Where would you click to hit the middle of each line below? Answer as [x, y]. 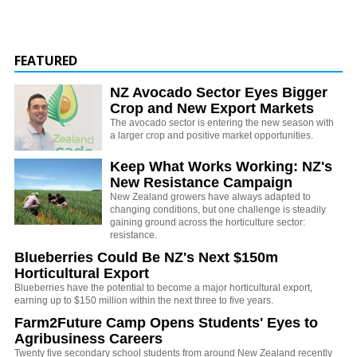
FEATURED [46, 61]
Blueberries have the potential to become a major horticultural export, [163, 288]
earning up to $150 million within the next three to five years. [144, 301]
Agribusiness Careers [88, 339]
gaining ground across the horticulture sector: [208, 223]
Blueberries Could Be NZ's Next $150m [146, 258]
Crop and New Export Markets [212, 109]
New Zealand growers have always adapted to [210, 197]
